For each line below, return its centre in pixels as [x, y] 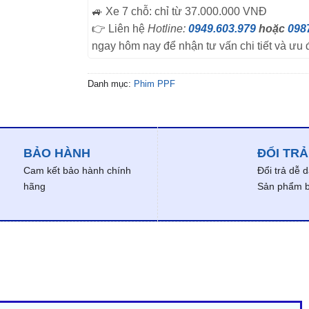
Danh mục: [111, 83]
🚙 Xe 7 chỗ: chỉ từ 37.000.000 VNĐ [179, 11]
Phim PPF [154, 83]
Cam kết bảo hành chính [78, 171]
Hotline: [168, 28]
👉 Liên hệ [120, 28]
